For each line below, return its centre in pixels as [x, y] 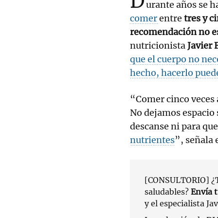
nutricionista [159, 45]
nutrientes [152, 140]
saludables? [168, 191]
